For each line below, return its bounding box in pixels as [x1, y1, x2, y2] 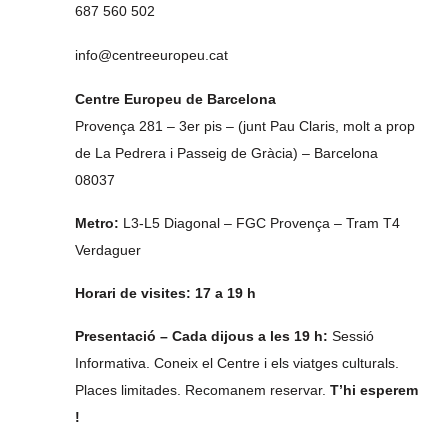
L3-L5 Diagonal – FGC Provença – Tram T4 [119, 215, 400, 231]
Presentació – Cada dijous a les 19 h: [75, 328, 328, 344]
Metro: [75, 215, 119, 231]
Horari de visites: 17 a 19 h [75, 285, 256, 301]
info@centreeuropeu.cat [75, 47, 228, 63]
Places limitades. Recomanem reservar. [75, 382, 330, 398]
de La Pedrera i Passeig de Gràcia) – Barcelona [75, 145, 378, 161]
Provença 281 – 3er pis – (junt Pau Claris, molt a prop [75, 118, 415, 134]
